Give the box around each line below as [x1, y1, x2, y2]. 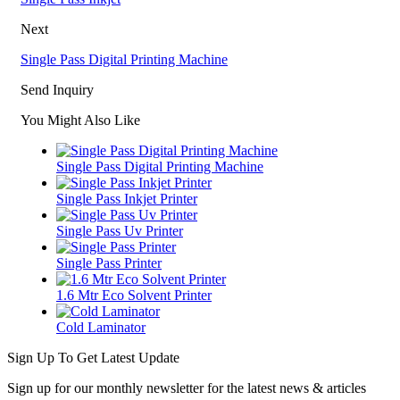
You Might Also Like [21, 112, 140, 128]
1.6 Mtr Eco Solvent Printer [56, 287, 212, 303]
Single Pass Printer [56, 254, 162, 271]
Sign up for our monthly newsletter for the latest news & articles [7, 379, 366, 396]
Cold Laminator [56, 319, 146, 335]
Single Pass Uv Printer [56, 222, 183, 238]
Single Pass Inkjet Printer [56, 190, 197, 206]
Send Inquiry [21, 81, 94, 97]
